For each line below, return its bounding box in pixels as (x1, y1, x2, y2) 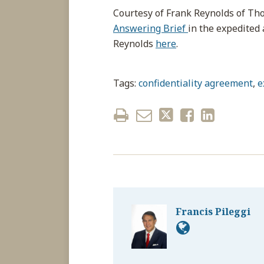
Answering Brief (113, 22, 188, 35)
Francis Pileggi (176, 205, 250, 218)
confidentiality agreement (138, 77, 253, 90)
